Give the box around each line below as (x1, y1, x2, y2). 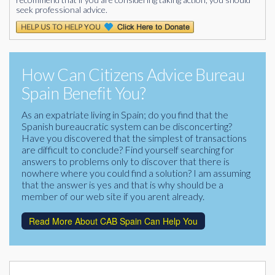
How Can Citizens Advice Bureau (21, 64, 245, 85)
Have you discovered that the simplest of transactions (21, 132, 247, 144)
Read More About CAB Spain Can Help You (29, 215, 198, 227)
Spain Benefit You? (21, 83, 146, 103)
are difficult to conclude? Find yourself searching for (21, 144, 234, 155)
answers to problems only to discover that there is (21, 155, 230, 167)
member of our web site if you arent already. (21, 190, 204, 202)
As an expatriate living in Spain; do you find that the (21, 109, 228, 120)
